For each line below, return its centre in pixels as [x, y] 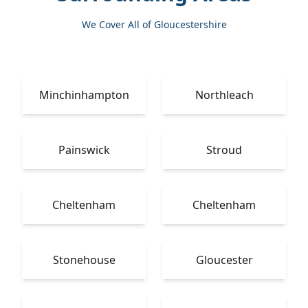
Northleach [224, 95]
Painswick [84, 150]
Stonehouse [84, 260]
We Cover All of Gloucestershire [154, 24]
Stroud [224, 150]
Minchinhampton [84, 95]
